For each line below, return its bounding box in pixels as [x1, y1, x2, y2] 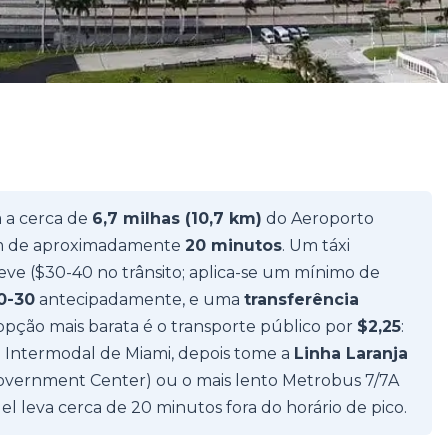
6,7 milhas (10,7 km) [92, 209, 262, 228]
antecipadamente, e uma [35, 290, 244, 309]
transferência [244, 290, 359, 309]
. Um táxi [282, 236, 350, 255]
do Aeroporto [262, 209, 374, 228]
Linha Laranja [294, 344, 408, 363]
